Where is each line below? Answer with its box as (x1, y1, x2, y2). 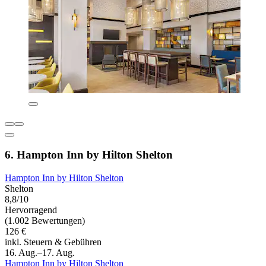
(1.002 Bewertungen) (5, 215, 85, 226)
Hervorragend (5, 204, 57, 215)
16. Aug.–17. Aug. (5, 247, 75, 258)
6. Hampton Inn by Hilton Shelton (5, 148, 173, 161)
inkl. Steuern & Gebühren (5, 236, 102, 247)
